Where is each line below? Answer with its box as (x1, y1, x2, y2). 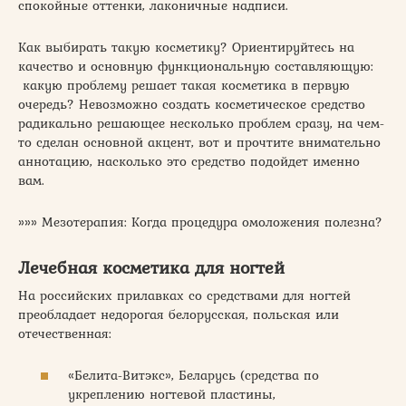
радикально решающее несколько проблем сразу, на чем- (18, 112, 384, 133)
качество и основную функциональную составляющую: (18, 55, 373, 76)
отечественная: (18, 323, 111, 343)
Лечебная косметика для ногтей (18, 255, 285, 280)
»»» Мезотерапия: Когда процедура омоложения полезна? (18, 211, 382, 232)
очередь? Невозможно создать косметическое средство (18, 93, 370, 114)
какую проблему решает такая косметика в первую (18, 74, 350, 95)
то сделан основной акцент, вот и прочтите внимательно (18, 131, 381, 152)
